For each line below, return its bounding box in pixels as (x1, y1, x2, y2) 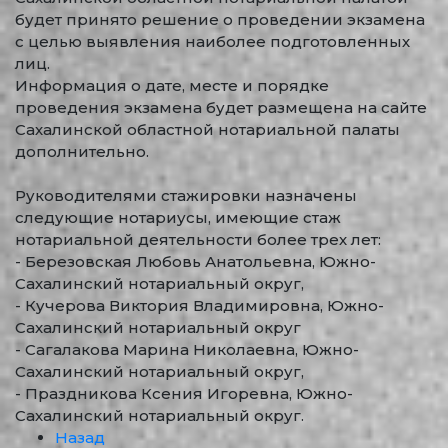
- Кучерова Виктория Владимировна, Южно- (15, 296, 384, 315)
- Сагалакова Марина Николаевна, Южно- (15, 340, 359, 359)
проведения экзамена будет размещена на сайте (15, 98, 427, 117)
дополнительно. (15, 142, 149, 161)
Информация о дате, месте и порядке (15, 76, 329, 95)
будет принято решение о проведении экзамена (15, 10, 425, 29)
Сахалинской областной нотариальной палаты (15, 120, 400, 139)
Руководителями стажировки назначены (15, 186, 357, 205)
